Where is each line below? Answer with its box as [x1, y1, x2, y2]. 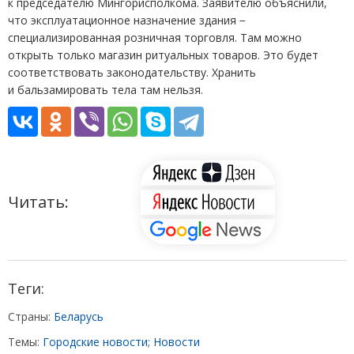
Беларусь [54, 309, 104, 325]
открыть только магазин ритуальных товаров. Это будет [8, 47, 318, 63]
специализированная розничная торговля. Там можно [8, 30, 302, 46]
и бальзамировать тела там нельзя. [8, 82, 203, 98]
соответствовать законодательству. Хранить [8, 65, 256, 81]
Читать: [8, 191, 69, 213]
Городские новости [43, 334, 148, 350]
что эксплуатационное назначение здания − [8, 13, 246, 28]
